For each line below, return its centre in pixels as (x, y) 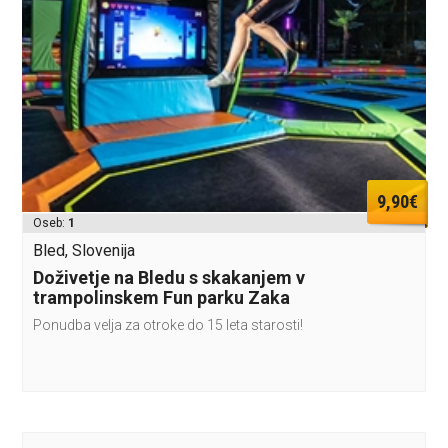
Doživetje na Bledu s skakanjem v (169, 277)
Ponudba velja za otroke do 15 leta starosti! (168, 324)
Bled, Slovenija (84, 250)
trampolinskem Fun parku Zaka (162, 297)
